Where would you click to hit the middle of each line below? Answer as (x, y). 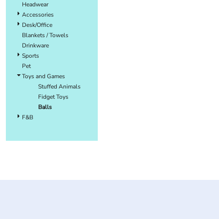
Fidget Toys (53, 97)
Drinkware (35, 45)
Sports (31, 55)
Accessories (38, 14)
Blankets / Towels (45, 35)
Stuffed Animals (59, 86)
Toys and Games (44, 76)
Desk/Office (37, 25)
